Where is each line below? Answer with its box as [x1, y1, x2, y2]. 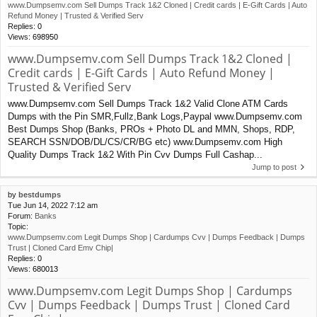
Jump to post [252, 163, 296, 172]
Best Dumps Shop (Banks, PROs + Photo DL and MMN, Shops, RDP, [8, 124, 295, 135]
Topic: [8, 222, 28, 231]
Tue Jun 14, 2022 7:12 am [8, 201, 98, 210]
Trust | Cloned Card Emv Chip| [8, 243, 113, 253]
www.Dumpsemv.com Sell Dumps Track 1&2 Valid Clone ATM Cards [8, 98, 288, 110]
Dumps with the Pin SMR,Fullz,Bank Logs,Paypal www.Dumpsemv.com [8, 111, 302, 122]
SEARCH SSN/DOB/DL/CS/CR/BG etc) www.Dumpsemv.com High [8, 137, 282, 148]
